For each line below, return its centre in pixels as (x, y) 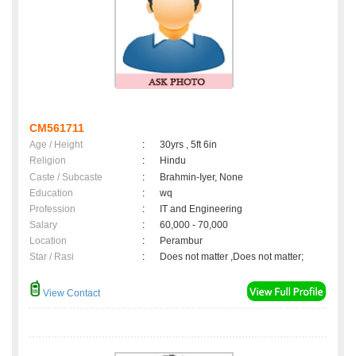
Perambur (184, 241)
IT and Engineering (201, 209)
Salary (43, 225)
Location (48, 241)
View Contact (70, 294)
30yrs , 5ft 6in (188, 145)
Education (51, 193)
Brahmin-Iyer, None (201, 178)
